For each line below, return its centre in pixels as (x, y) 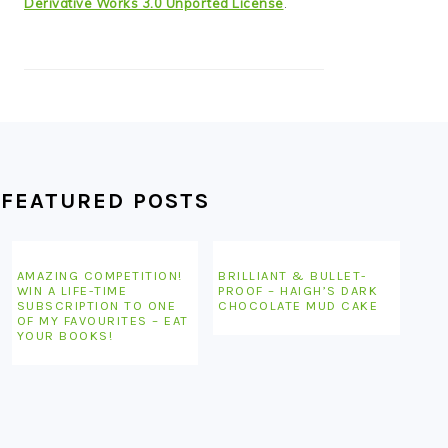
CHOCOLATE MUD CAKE (298, 305)
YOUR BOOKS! (65, 335)
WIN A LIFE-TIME (72, 290)
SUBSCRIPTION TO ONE (96, 305)
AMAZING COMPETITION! (99, 275)
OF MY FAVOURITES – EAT (102, 320)
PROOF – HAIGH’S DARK (298, 290)
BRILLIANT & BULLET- (292, 275)
